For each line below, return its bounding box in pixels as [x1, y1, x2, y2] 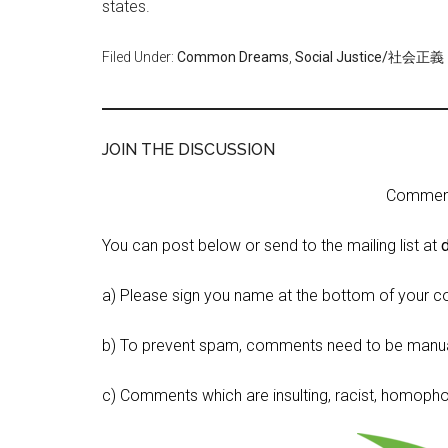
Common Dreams [177, 49, 289, 65]
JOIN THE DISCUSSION [102, 140, 275, 159]
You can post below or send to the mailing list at [102, 236, 441, 255]
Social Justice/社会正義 [295, 49, 444, 65]
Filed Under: [102, 49, 177, 65]
